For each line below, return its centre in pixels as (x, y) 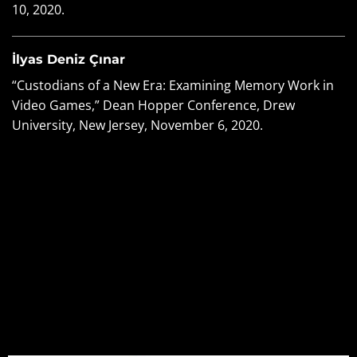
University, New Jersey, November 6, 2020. (137, 126)
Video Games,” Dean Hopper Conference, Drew (153, 106)
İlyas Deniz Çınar (69, 60)
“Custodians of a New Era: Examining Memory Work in (173, 86)
